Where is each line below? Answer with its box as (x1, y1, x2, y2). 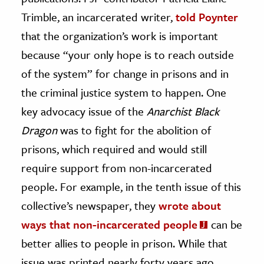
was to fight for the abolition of (57, 122, 211, 138)
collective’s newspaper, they (21, 197, 159, 214)
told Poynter (176, 9, 238, 25)
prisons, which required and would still (21, 141, 207, 157)
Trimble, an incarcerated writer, (21, 9, 176, 25)
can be (208, 216, 242, 233)
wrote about (159, 197, 221, 214)
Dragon (21, 122, 57, 138)
